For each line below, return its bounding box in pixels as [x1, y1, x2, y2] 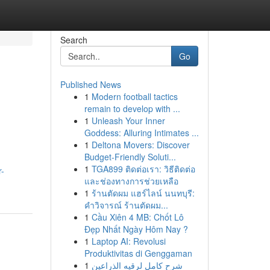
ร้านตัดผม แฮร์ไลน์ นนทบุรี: [91, 187, 195, 199]
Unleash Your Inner [91, 115, 165, 127]
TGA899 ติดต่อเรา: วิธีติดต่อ [91, 163, 195, 175]
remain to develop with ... [84, 102, 180, 115]
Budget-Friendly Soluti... [84, 151, 176, 163]
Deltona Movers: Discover [91, 139, 190, 151]
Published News [60, 78, 121, 90]
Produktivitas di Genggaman [84, 247, 192, 259]
